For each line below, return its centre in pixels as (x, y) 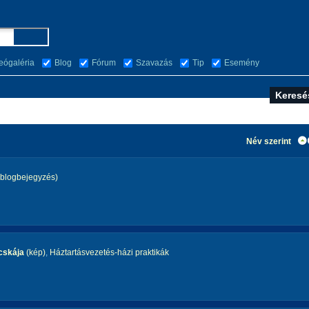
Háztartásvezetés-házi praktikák (109, 252)
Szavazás (154, 63)
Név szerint (269, 141)
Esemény (242, 63)
